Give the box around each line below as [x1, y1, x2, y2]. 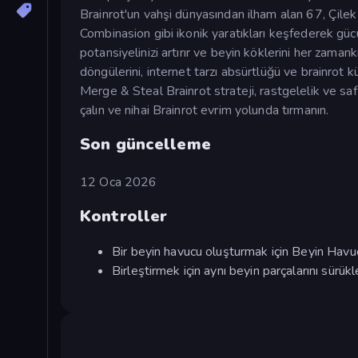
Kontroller [80, 205, 168, 228]
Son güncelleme [80, 133, 211, 155]
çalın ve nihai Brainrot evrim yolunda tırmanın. [80, 101, 329, 119]
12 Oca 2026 [80, 173, 157, 191]
